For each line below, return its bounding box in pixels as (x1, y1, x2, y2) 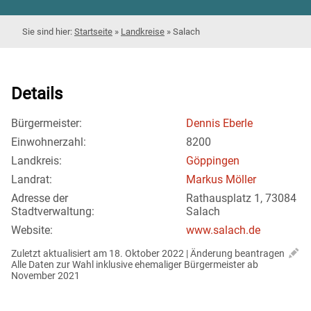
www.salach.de (185, 224, 260, 237)
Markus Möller (185, 173, 256, 187)
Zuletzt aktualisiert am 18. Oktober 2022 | (11, 248, 190, 260)
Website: (11, 224, 53, 237)
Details (11, 83, 62, 103)
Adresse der (11, 192, 68, 205)
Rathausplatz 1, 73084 (185, 192, 296, 205)
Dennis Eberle (185, 117, 253, 131)
